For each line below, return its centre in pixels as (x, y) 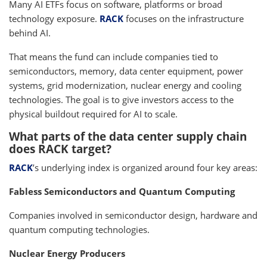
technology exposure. (54, 19)
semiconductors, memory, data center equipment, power (126, 71)
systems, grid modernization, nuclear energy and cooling (125, 86)
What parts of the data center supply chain (128, 137)
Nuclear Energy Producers (67, 254)
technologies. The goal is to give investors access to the (121, 100)
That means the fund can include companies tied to (114, 57)
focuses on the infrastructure (184, 19)
